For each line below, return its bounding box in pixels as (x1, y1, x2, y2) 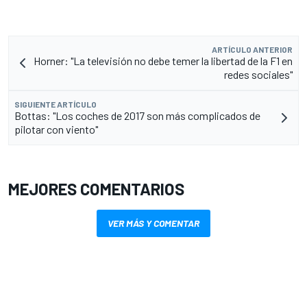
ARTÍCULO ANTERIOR (212, 45, 293, 55)
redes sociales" (224, 68, 293, 82)
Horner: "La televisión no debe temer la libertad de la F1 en (34, 54, 293, 68)
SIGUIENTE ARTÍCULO (14, 99, 97, 110)
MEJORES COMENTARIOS (8, 179, 184, 199)
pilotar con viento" (14, 123, 98, 136)
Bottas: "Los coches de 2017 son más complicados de (14, 109, 260, 123)
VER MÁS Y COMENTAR (108, 217, 199, 230)
